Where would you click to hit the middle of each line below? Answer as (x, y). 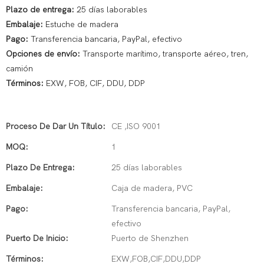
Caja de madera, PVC (152, 188)
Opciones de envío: (44, 54)
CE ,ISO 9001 (136, 126)
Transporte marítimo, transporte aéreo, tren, (165, 54)
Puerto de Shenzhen (150, 238)
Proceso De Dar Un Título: (56, 126)
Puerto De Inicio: (37, 238)
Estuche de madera (82, 24)
